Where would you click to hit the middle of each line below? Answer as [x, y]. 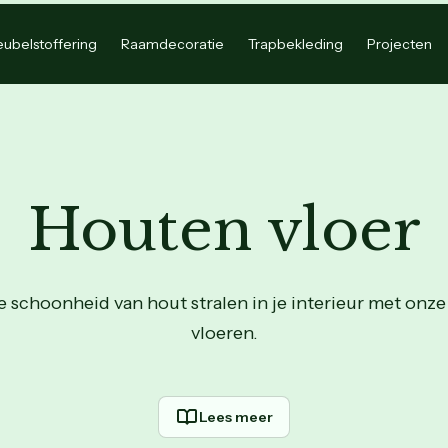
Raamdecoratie [172, 44]
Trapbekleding [295, 44]
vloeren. [224, 333]
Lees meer [236, 417]
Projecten [399, 44]
